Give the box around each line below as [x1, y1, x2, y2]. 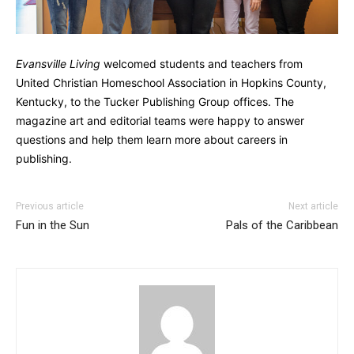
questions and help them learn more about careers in [16, 133, 288, 146]
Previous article [16, 201, 84, 212]
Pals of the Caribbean [226, 218, 338, 232]
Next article [288, 201, 338, 212]
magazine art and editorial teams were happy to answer [16, 114, 304, 127]
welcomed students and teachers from [100, 57, 303, 70]
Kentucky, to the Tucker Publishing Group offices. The [16, 95, 294, 108]
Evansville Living [16, 57, 100, 70]
